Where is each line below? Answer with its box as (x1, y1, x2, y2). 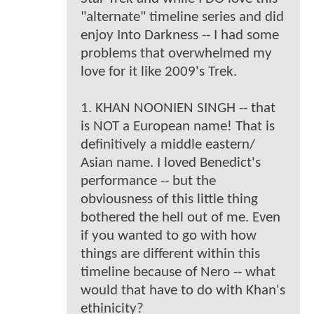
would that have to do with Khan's (81, 282, 285, 298)
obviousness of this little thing (81, 191, 258, 207)
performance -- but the (81, 173, 216, 189)
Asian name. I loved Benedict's (81, 155, 261, 170)
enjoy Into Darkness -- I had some (81, 27, 279, 43)
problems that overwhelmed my (81, 46, 272, 61)
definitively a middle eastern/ (81, 137, 255, 152)
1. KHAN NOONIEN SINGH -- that (81, 100, 275, 116)
